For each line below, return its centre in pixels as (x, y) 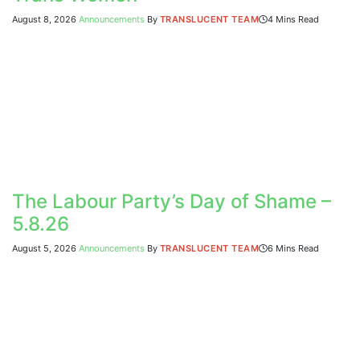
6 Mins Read (294, 249)
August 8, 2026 (44, 20)
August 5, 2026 (44, 249)
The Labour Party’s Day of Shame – (172, 202)
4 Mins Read (294, 20)
